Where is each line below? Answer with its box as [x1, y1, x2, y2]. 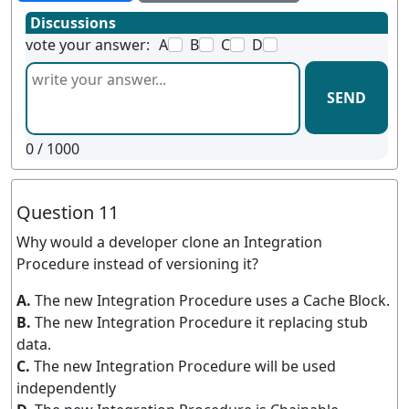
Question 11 [16, 199, 119, 225]
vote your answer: [26, 34, 150, 55]
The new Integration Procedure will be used [34, 355, 336, 376]
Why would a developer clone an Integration [16, 231, 322, 252]
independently [16, 377, 116, 398]
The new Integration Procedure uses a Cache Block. [35, 289, 390, 310]
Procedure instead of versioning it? [16, 253, 258, 274]
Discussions [30, 12, 116, 33]
